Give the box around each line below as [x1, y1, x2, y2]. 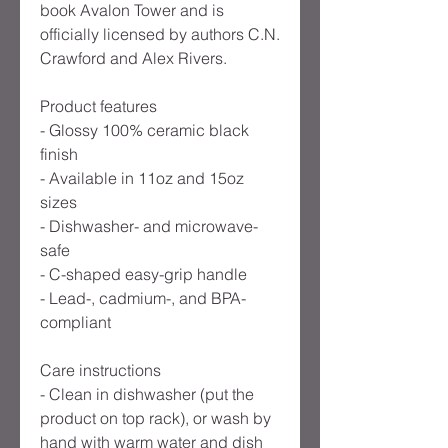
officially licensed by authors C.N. [40, 24, 280, 45]
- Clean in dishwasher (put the [40, 384, 254, 405]
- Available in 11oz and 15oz [40, 168, 244, 189]
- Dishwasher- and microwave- [40, 216, 258, 237]
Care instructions [40, 360, 161, 381]
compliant [40, 312, 111, 333]
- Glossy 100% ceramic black [40, 120, 249, 141]
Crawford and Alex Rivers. [40, 48, 227, 69]
